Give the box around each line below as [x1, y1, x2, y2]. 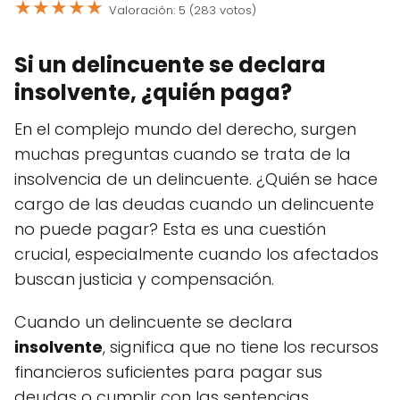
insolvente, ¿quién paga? [14, 78, 292, 107]
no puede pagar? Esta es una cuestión [14, 218, 326, 240]
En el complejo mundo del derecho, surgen [14, 118, 356, 140]
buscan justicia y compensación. [14, 268, 274, 290]
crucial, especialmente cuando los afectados [14, 243, 379, 265]
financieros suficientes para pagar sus [14, 361, 322, 383]
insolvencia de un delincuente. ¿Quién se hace [14, 168, 378, 190]
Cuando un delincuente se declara [14, 311, 293, 333]
